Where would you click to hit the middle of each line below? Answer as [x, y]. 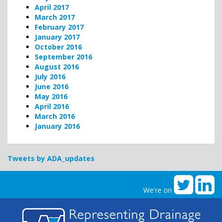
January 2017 [57, 37]
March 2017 [55, 17]
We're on [159, 190]
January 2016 [57, 126]
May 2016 [51, 96]
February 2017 [59, 27]
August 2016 [57, 66]
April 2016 [52, 106]
